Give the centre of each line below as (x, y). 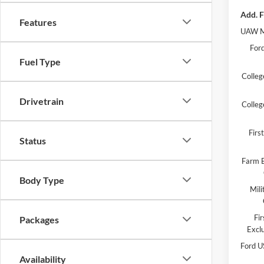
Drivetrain (42, 101)
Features (38, 22)
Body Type (42, 180)
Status (33, 140)
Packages (39, 219)
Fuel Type (40, 61)
